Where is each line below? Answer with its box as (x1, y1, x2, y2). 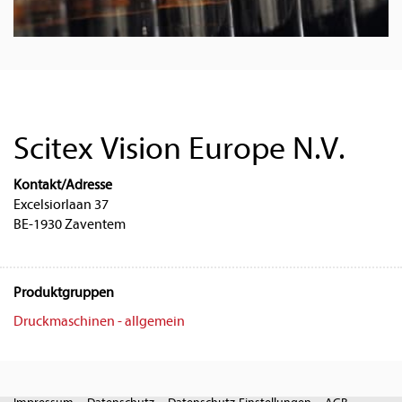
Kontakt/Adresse (13, 177, 112, 194)
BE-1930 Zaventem (13, 216, 126, 233)
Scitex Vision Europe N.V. (13, 130, 345, 168)
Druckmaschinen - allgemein (13, 313, 185, 330)
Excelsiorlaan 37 (13, 197, 109, 214)
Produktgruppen (13, 284, 114, 301)
